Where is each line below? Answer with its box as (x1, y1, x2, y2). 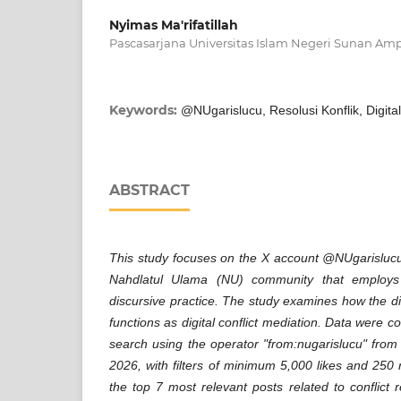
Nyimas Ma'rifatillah (109, 16, 238, 33)
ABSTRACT (109, 181, 190, 199)
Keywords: (109, 101, 181, 118)
